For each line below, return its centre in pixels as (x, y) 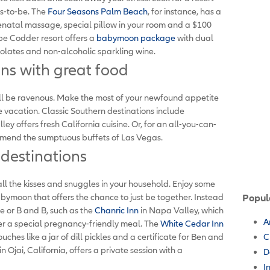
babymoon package (136, 37)
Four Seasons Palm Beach (98, 11)
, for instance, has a (184, 11)
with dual (194, 37)
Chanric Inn (117, 210)
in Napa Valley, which (181, 210)
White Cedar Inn (191, 223)
